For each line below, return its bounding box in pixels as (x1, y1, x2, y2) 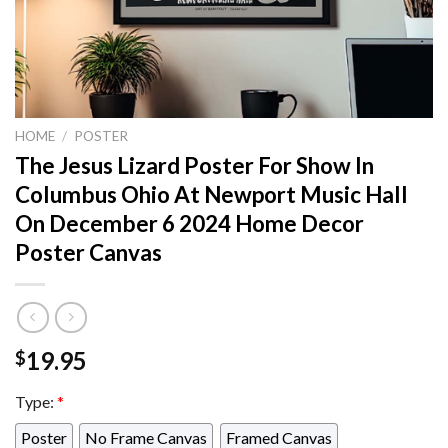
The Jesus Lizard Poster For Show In (15, 151, 374, 179)
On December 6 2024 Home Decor (15, 209, 364, 237)
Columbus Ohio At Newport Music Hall (15, 180, 408, 208)
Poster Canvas (15, 238, 162, 266)
